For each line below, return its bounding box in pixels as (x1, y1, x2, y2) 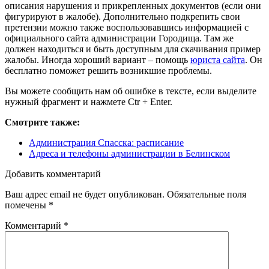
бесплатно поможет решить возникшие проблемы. (5, 65, 212, 76)
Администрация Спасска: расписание (29, 138, 184, 148)
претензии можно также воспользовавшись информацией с (5, 22, 249, 33)
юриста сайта (190, 55, 245, 65)
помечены (5, 200, 49, 211)
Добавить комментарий (5, 169, 101, 180)
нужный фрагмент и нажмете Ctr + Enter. (5, 97, 172, 107)
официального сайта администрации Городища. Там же (5, 33, 234, 44)
